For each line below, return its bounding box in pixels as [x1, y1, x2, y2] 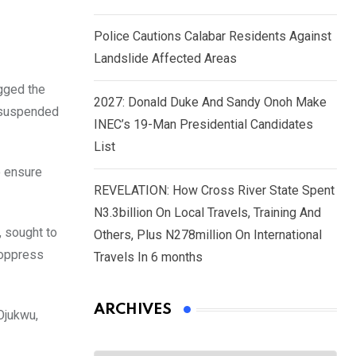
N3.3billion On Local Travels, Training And [94, 205, 321, 221]
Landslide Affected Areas [94, 51, 237, 67]
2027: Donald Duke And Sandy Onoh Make [94, 95, 327, 110]
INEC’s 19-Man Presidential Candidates [94, 117, 313, 133]
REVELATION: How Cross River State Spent [94, 183, 335, 199]
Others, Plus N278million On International [94, 227, 322, 243]
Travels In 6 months [94, 250, 203, 265]
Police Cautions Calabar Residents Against [94, 29, 331, 44]
